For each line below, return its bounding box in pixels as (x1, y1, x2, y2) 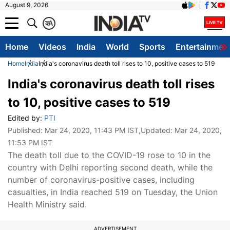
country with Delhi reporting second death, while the (8, 162, 213, 172)
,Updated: (139, 126, 175, 135)
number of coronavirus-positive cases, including (8, 175, 195, 185)
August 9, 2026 (5, 1, 48, 9)
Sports (139, 42, 165, 52)
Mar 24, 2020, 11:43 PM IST (45, 126, 139, 135)
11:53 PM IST (8, 138, 52, 147)
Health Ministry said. (8, 199, 87, 209)
